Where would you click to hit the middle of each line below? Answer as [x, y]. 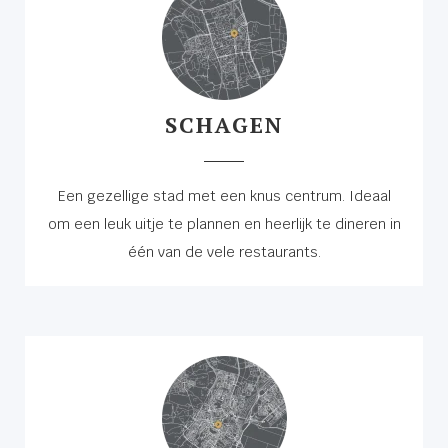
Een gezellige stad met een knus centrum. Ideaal [224, 195]
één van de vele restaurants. [224, 251]
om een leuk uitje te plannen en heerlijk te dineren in [224, 223]
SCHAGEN [224, 124]
